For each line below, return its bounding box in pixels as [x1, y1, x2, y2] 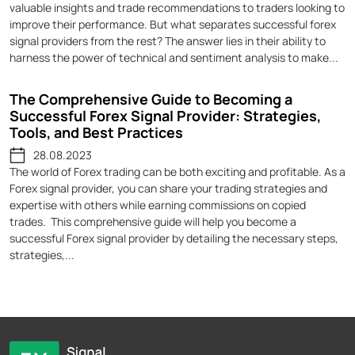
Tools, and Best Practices [10, 123, 183, 143]
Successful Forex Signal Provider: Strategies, [10, 106, 321, 126]
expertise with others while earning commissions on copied [10, 197, 306, 213]
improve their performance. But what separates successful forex [10, 17, 336, 32]
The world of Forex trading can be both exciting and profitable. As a [10, 164, 345, 180]
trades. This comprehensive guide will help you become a [10, 214, 296, 230]
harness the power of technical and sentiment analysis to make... [10, 50, 338, 66]
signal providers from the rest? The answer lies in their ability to [10, 33, 326, 49]
